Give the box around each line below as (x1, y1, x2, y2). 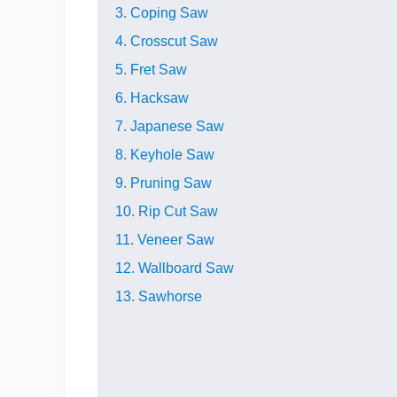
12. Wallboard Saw (115, 261, 234, 276)
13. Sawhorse (115, 289, 202, 304)
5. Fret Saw (115, 62, 187, 77)
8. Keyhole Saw (115, 147, 214, 162)
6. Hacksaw (115, 90, 189, 105)
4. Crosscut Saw (115, 34, 218, 49)
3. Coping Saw (115, 5, 208, 20)
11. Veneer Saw (115, 232, 214, 247)
